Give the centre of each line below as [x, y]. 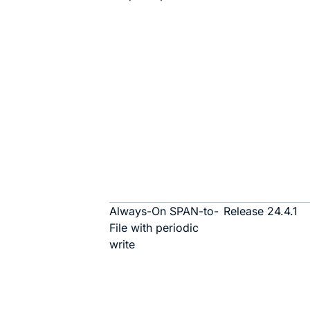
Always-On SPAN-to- [164, 211]
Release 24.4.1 [261, 211]
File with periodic [154, 228]
